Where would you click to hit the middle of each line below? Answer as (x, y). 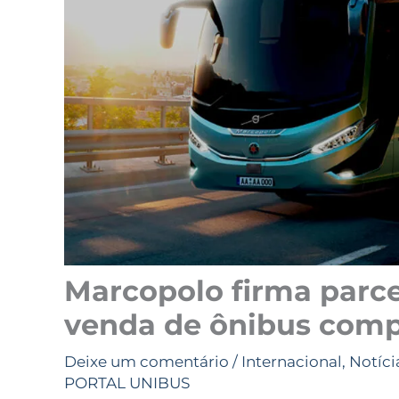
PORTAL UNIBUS (127, 383)
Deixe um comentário (147, 362)
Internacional (292, 362)
